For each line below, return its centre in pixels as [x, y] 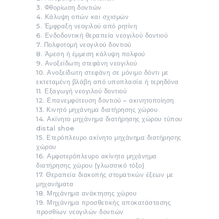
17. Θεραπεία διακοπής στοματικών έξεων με [105, 174]
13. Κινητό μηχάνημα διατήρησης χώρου [97, 109]
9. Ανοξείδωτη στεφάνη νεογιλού [87, 63]
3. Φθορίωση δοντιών [69, 7]
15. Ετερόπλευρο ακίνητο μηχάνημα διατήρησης [109, 137]
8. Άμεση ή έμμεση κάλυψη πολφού [91, 54]
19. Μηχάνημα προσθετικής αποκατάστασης [103, 202]
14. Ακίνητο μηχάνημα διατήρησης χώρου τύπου [109, 119]
